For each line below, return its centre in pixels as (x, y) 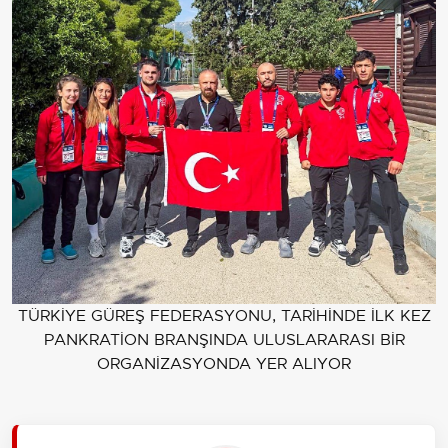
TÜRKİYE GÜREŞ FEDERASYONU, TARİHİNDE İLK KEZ (224, 316)
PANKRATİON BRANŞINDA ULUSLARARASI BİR (224, 340)
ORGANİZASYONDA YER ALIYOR (224, 364)
